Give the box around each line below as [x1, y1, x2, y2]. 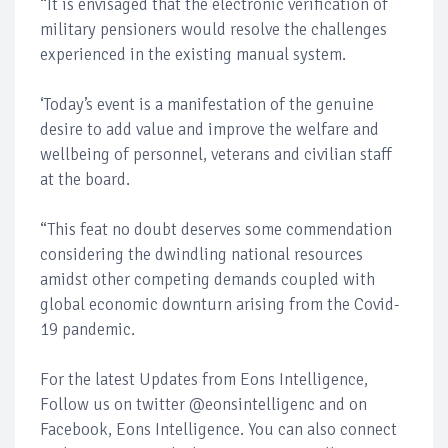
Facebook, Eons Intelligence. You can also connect [40, 418, 397, 440]
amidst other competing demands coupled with [40, 268, 375, 290]
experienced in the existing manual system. [40, 43, 346, 65]
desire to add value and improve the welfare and [40, 118, 379, 140]
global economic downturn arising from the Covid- [40, 293, 400, 315]
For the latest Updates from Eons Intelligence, [40, 368, 368, 390]
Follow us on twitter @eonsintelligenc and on [40, 393, 367, 415]
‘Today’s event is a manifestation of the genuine [40, 93, 374, 115]
